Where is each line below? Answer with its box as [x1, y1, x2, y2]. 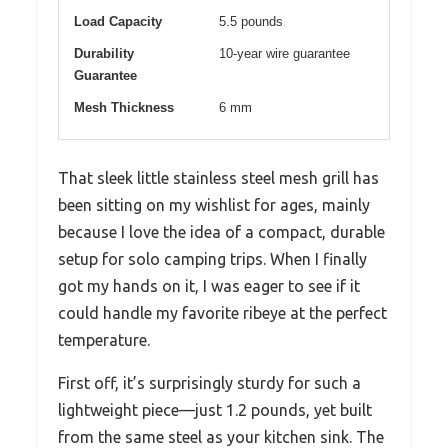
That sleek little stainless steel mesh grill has [58, 169, 379, 188]
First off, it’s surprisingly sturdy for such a [58, 374, 361, 393]
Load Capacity [74, 14, 162, 30]
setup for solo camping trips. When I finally [58, 250, 367, 269]
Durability [74, 46, 134, 62]
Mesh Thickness [74, 100, 174, 116]
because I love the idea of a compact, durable [58, 223, 385, 242]
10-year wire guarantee [219, 46, 350, 62]
